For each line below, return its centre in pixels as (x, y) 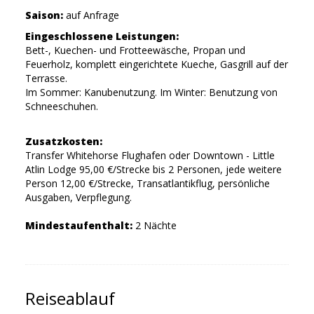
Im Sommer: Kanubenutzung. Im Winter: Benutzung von (151, 93)
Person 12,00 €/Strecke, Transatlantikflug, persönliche (147, 184)
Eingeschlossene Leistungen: (102, 36)
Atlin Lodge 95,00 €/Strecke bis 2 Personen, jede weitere (153, 170)
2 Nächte (154, 226)
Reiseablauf (70, 299)
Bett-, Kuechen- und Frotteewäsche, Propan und (135, 50)
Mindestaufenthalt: (78, 226)
